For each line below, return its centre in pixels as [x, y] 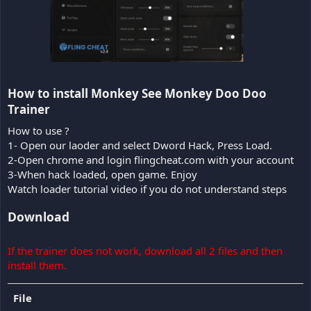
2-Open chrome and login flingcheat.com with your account [151, 159]
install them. [37, 265]
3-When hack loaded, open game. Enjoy [102, 174]
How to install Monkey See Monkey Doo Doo [137, 94]
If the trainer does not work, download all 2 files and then [145, 250]
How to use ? [39, 130]
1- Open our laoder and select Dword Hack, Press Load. [140, 145]
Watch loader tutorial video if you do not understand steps [147, 188]
